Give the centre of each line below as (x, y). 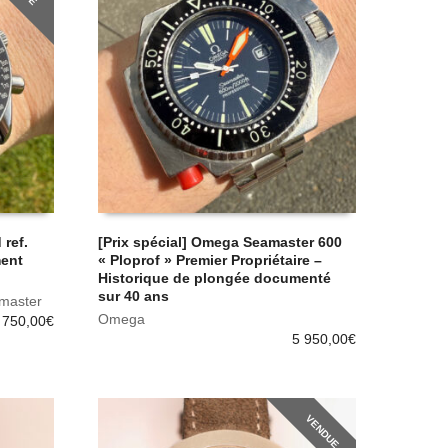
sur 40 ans (134, 296)
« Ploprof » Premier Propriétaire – (210, 260)
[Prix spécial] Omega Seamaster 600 (220, 242)
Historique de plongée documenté (215, 278)
